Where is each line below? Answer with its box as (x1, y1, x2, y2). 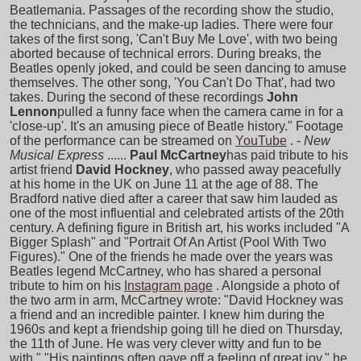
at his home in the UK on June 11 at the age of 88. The (10, 176, 318, 191)
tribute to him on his (10, 278, 121, 293)
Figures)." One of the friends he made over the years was (10, 249, 333, 263)
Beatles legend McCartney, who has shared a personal (10, 263, 322, 278)
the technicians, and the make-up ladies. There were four (10, 17, 333, 31)
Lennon (10, 104, 57, 118)
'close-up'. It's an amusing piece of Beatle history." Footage (10, 118, 343, 133)
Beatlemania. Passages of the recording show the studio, (10, 2, 334, 17)
